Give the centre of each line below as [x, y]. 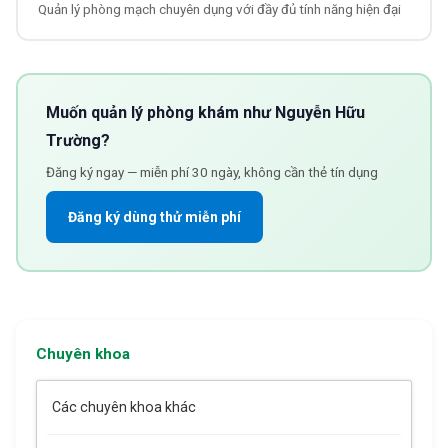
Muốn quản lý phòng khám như [160, 112]
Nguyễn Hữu [319, 112]
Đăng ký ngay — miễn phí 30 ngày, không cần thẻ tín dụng [211, 172]
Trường [73, 140]
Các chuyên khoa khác [124, 407]
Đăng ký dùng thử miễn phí [154, 216]
